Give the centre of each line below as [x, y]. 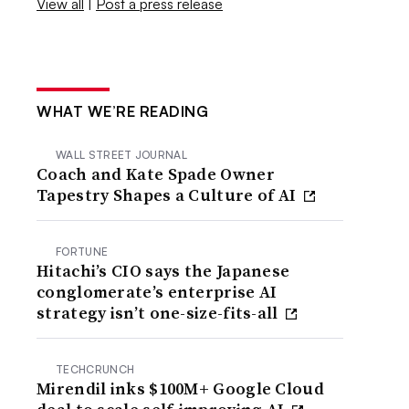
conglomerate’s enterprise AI [157, 291]
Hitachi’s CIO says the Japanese [163, 270]
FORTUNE [82, 251]
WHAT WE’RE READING [123, 111]
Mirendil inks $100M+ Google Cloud [180, 388]
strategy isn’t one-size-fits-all [159, 312]
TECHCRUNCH [95, 369]
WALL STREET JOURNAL [122, 154]
